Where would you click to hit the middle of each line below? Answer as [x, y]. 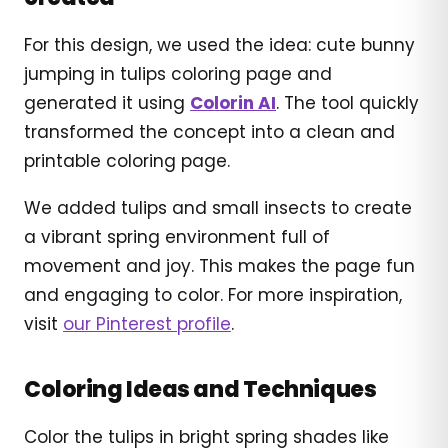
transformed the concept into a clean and [209, 131]
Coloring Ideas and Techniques [200, 389]
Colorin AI [233, 102]
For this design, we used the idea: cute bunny [219, 44]
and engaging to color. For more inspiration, [213, 294]
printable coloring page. [127, 160]
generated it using [107, 102]
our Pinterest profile [147, 323]
